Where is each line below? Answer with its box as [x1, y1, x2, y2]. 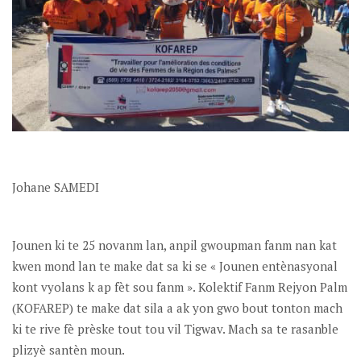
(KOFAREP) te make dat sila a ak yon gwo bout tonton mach [12, 299, 342, 316]
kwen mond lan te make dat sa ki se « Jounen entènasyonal [12, 257, 338, 274]
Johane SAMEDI [12, 178, 99, 195]
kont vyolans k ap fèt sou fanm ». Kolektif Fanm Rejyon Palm [12, 278, 347, 295]
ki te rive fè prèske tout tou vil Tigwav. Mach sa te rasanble [12, 320, 338, 337]
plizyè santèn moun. [12, 341, 125, 358]
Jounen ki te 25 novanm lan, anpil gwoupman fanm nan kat [12, 236, 337, 253]
